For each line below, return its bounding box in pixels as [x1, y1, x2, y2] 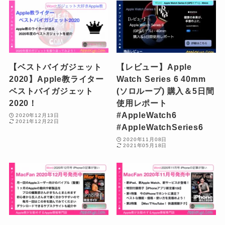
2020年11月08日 [123, 136, 167, 142]
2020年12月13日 [16, 112, 60, 118]
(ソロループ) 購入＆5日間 [117, 86, 214, 96]
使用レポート [117, 98, 167, 108]
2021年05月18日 [123, 142, 167, 148]
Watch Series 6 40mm [117, 74, 206, 84]
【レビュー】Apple [117, 62, 192, 72]
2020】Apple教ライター [9, 74, 104, 84]
